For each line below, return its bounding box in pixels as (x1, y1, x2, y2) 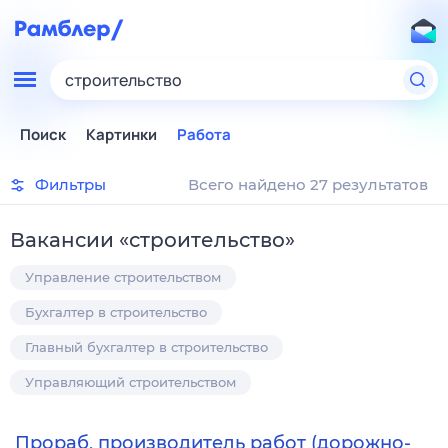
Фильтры (35, 175, 106, 194)
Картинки (86, 124, 157, 145)
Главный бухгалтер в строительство (25, 339, 268, 355)
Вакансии (10, 228, 114, 252)
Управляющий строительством (25, 374, 236, 390)
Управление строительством (25, 269, 221, 285)
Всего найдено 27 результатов (188, 175, 428, 194)
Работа (177, 124, 231, 145)
